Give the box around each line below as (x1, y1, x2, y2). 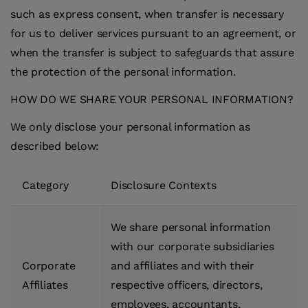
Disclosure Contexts (111, 179, 217, 192)
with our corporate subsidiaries (111, 240, 274, 254)
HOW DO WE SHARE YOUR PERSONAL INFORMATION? (10, 93, 294, 107)
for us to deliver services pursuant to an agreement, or (10, 27, 296, 41)
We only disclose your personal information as (10, 120, 250, 134)
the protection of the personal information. (10, 65, 236, 79)
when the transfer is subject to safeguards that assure (10, 46, 294, 60)
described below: (10, 140, 99, 153)
